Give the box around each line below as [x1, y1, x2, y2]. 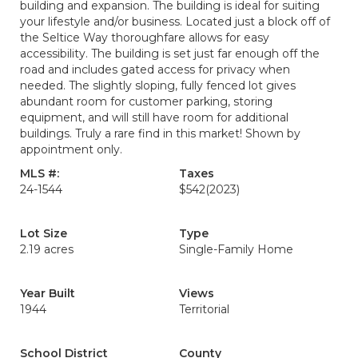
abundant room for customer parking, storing [20, 94, 272, 109]
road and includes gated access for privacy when [20, 62, 290, 77]
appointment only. [20, 142, 122, 157]
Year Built [20, 286, 75, 300]
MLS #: [20, 166, 59, 181]
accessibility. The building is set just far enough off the [20, 46, 320, 61]
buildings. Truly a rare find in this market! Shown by [20, 126, 300, 141]
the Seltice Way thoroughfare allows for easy [20, 30, 269, 45]
